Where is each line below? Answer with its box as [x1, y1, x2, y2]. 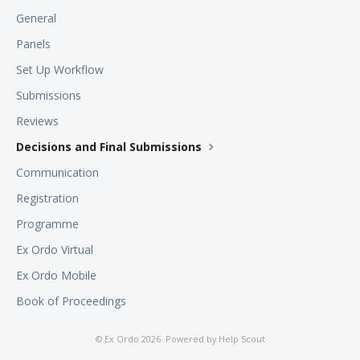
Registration [16, 190, 79, 207]
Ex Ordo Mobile [16, 268, 96, 284]
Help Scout [218, 333, 265, 346]
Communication [16, 165, 99, 181]
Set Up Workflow [16, 62, 104, 78]
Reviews [16, 113, 59, 129]
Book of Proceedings [16, 293, 126, 309]
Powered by [165, 333, 219, 346]
